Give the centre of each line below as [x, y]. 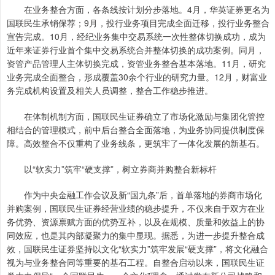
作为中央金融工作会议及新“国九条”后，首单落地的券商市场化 [134, 195]
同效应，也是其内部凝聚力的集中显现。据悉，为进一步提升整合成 [136, 235]
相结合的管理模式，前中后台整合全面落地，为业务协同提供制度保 [136, 130]
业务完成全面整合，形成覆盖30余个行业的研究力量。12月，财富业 [137, 77]
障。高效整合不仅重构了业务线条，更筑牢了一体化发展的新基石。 [136, 143]
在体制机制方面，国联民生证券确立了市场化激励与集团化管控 [136, 116]
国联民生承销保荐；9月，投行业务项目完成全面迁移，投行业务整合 [138, 23]
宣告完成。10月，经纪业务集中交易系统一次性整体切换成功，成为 [136, 36]
